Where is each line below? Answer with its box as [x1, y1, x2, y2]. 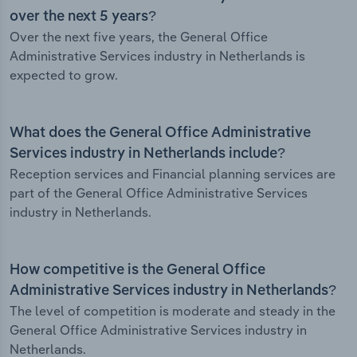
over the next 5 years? [10, 10, 156, 25]
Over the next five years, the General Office [10, 29, 268, 45]
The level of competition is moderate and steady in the [10, 303, 335, 320]
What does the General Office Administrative [10, 126, 311, 141]
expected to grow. [10, 67, 118, 84]
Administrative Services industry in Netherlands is [10, 48, 305, 65]
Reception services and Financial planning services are [10, 166, 335, 182]
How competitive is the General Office [10, 263, 265, 278]
